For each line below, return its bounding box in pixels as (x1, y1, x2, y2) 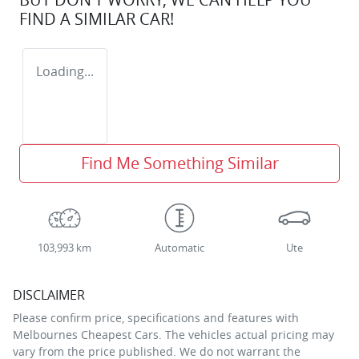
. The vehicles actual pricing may (159, 327, 334, 343)
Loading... (36, 63, 94, 81)
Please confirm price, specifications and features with (13, 310, 299, 326)
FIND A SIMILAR (19, 8, 139, 30)
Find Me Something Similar (80, 152, 279, 175)
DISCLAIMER (13, 286, 85, 305)
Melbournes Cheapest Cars (13, 327, 159, 343)
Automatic (154, 241, 204, 256)
